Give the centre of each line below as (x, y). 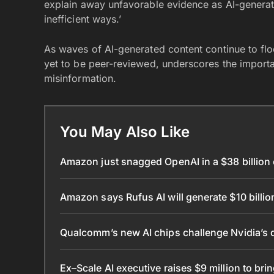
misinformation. (80, 78)
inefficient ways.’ (83, 19)
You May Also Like (125, 131)
